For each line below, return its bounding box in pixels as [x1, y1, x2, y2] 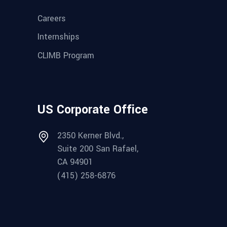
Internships [37, 31, 80, 43]
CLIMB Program [37, 49, 94, 61]
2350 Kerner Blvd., [57, 129, 124, 141]
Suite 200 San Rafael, [57, 142, 138, 155]
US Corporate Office [37, 101, 148, 118]
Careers [37, 12, 66, 24]
